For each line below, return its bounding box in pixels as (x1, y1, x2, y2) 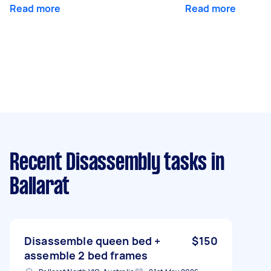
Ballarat (10, 176, 70, 198)
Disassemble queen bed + (24, 233, 161, 248)
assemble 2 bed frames (24, 247, 148, 263)
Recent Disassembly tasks (10, 152, 207, 174)
